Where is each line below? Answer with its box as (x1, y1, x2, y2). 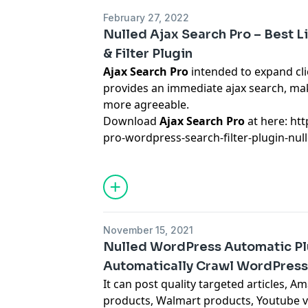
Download (103, 113, 160, 129)
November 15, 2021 (103, 224, 194, 236)
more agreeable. (103, 97, 190, 112)
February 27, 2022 (103, 12, 190, 23)
